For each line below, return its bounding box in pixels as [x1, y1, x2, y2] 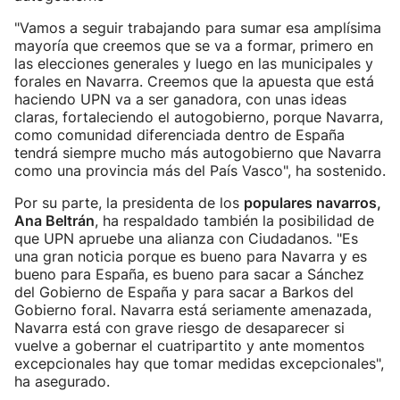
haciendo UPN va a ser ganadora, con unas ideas [14, 90, 346, 108]
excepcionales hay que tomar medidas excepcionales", [14, 354, 384, 372]
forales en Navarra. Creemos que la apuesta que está [14, 72, 374, 90]
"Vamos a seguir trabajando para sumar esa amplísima [14, 19, 381, 37]
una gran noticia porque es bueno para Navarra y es [14, 247, 367, 265]
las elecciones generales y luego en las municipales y [14, 54, 373, 72]
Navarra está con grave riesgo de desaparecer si [14, 319, 345, 337]
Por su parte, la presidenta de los [14, 194, 244, 212]
